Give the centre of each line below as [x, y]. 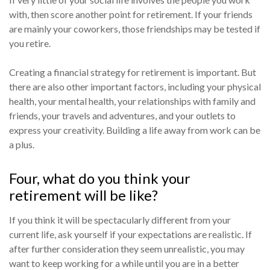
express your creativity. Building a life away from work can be [135, 130]
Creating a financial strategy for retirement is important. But [133, 72]
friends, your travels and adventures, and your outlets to [122, 116]
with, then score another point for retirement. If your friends [131, 14]
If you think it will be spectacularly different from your [120, 220]
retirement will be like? [83, 195]
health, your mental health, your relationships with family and [132, 101]
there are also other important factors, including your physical [135, 87]
